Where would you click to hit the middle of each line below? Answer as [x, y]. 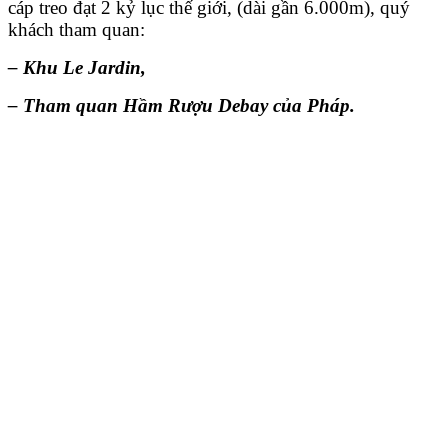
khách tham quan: [76, 30]
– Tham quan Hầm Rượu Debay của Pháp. [181, 106]
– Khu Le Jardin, [77, 68]
